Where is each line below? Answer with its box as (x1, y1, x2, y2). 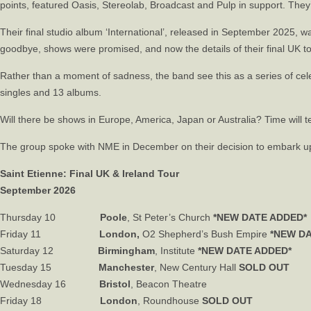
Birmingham (98, 245, 155, 256)
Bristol (99, 278, 131, 289)
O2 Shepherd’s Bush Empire (142, 228, 270, 239)
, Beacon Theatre (131, 278, 207, 289)
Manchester (99, 262, 154, 273)
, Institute (155, 245, 198, 256)
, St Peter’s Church (127, 212, 213, 223)
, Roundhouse (137, 295, 202, 306)
